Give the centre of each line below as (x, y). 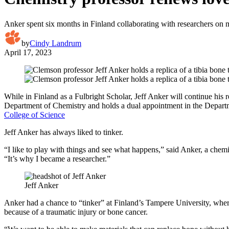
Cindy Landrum (55, 43)
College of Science (35, 114)
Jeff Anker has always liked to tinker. (64, 132)
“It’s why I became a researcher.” (57, 158)
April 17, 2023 (28, 52)
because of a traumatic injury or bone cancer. (76, 212)
